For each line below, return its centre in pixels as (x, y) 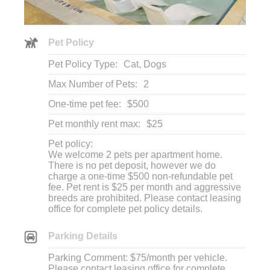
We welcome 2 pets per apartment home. (135, 155)
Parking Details (83, 236)
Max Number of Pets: (93, 84)
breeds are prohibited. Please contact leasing (145, 198)
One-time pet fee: (85, 104)
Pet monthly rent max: (94, 124)
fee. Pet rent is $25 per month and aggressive (145, 187)
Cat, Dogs (145, 64)
